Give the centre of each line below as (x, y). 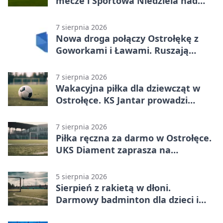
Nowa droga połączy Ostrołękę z (127, 39)
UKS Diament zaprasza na (113, 150)
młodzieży (78, 212)
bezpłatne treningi (97, 112)
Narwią (72, 13)
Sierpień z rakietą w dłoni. (113, 188)
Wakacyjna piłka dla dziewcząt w (128, 88)
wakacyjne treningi (99, 162)
